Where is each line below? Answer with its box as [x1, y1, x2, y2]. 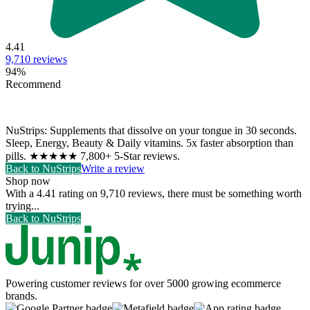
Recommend [6, 77, 61, 90]
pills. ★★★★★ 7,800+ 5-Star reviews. [6, 149, 180, 162]
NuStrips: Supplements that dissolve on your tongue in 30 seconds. [6, 124, 297, 136]
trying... [6, 199, 39, 212]
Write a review [81, 162, 145, 174]
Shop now [6, 174, 51, 187]
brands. [6, 289, 37, 302]
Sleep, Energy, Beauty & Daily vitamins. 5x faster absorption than [6, 136, 293, 149]
